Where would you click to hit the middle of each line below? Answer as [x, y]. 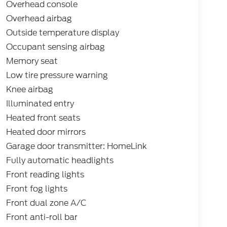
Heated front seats [43, 118]
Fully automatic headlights [60, 161]
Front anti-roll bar [42, 217]
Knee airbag [29, 90]
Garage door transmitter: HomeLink [76, 146]
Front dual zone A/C [46, 203]
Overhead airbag [39, 19]
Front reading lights [45, 175]
